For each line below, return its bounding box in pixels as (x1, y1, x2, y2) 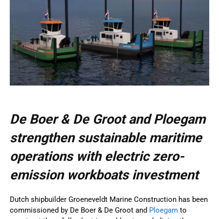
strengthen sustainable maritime (10, 130, 202, 146)
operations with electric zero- (10, 148, 184, 164)
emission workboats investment (10, 167, 198, 183)
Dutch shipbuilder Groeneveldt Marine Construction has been (10, 195, 208, 204)
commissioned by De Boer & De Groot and (10, 205, 149, 215)
